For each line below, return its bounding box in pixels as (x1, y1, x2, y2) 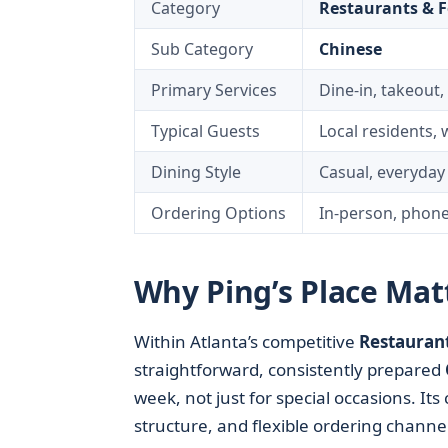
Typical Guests (150, 120, 260, 142)
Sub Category (150, 38, 253, 60)
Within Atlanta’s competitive (133, 330, 359, 353)
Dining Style (150, 161, 241, 183)
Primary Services (150, 79, 277, 101)
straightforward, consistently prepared (133, 358, 445, 381)
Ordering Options (150, 202, 286, 224)
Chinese (318, 38, 382, 60)
